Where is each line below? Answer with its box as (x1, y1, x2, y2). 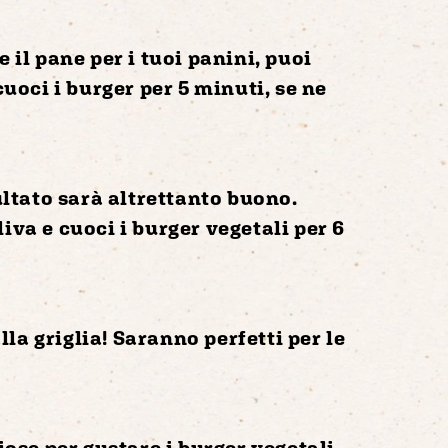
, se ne (264, 75, 328, 99)
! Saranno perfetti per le (102, 325, 346, 349)
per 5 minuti (139, 75, 265, 99)
